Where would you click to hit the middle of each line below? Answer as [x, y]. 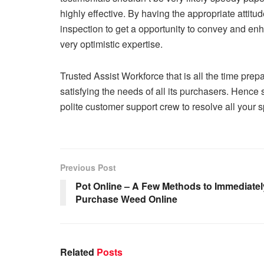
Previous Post [88, 167]
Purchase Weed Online [126, 199]
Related [77, 252]
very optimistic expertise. [111, 44]
